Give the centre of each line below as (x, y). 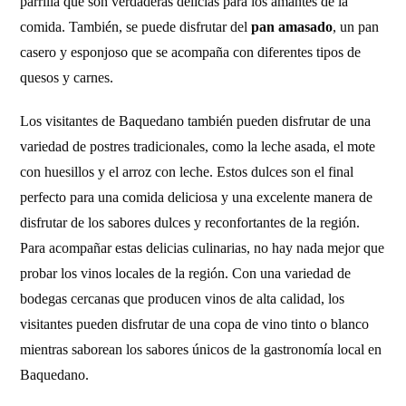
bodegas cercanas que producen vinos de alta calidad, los (183, 299)
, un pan (356, 27)
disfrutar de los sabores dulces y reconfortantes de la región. (190, 222)
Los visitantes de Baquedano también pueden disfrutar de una (196, 121)
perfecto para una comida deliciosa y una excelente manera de (197, 197)
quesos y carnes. (67, 77)
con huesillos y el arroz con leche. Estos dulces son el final (187, 172)
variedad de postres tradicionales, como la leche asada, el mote (198, 146)
